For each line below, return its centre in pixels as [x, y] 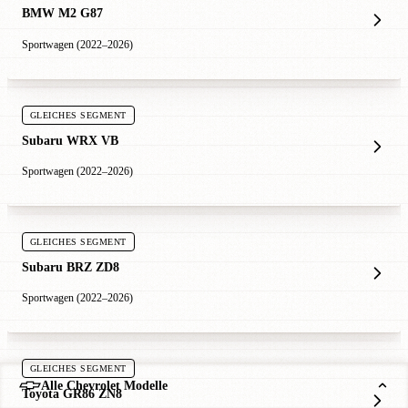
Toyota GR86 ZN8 [72, 394]
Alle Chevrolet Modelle [104, 385]
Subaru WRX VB [70, 140]
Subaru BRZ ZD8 [71, 266]
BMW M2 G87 [62, 13]
